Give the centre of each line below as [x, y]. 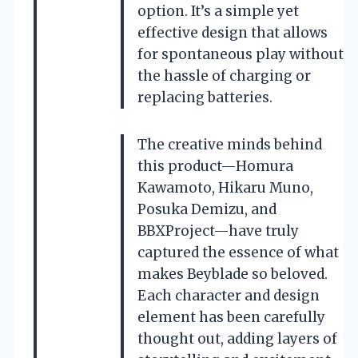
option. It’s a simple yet [218, 11]
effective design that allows [233, 32]
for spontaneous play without [241, 54]
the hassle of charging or [224, 76]
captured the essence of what [238, 252]
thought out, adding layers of [237, 338]
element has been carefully [231, 317]
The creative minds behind [230, 144]
